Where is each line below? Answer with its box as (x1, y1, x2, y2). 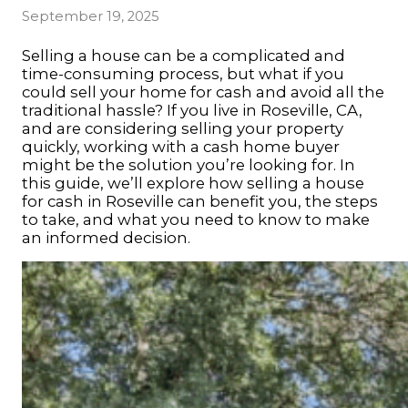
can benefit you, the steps (174, 192, 378, 210)
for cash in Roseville (22, 192, 174, 210)
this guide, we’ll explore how (22, 174, 247, 192)
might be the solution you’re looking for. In (22, 156, 355, 174)
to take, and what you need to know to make (22, 210, 370, 229)
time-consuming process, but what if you (22, 65, 344, 83)
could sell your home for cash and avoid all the (22, 83, 384, 101)
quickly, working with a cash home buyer (22, 138, 340, 156)
